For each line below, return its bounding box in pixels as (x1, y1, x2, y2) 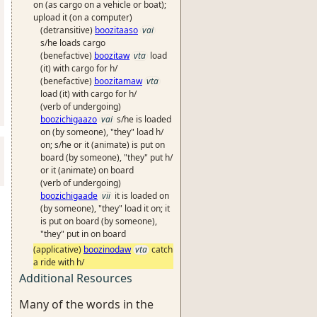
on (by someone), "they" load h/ (40, 126, 163, 138)
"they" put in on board (40, 228, 126, 240)
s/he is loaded (117, 113, 171, 125)
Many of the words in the (19, 296, 154, 312)
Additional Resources (19, 270, 132, 286)
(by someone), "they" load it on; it (40, 202, 170, 214)
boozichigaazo (40, 113, 97, 125)
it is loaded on (115, 190, 169, 202)
